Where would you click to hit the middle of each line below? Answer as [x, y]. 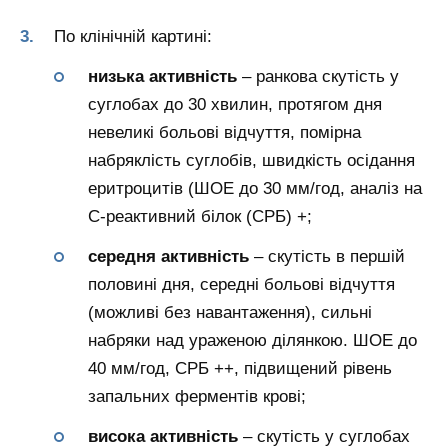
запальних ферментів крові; [197, 397]
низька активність [162, 77]
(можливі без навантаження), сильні [230, 313]
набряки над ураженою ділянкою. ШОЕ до [252, 341]
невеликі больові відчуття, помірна [224, 133]
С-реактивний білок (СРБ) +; [200, 217]
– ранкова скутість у [318, 77]
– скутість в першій [327, 257]
